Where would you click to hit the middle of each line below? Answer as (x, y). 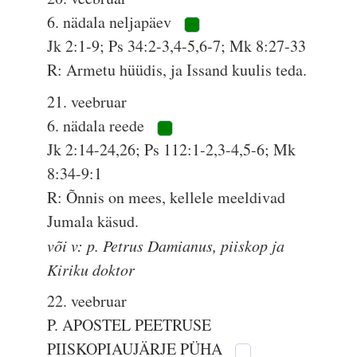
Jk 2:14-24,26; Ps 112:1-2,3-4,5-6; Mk (172, 149)
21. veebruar (87, 102)
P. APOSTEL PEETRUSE (129, 325)
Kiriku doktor (91, 269)
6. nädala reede (98, 126)
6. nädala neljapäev (112, 22)
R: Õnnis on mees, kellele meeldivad (167, 197)
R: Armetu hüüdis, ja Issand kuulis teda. (177, 70)
